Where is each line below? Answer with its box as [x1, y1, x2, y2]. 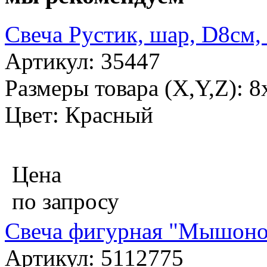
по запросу [12, 188, 119, 215]
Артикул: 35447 [5, 48, 160, 74]
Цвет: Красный [5, 102, 153, 128]
